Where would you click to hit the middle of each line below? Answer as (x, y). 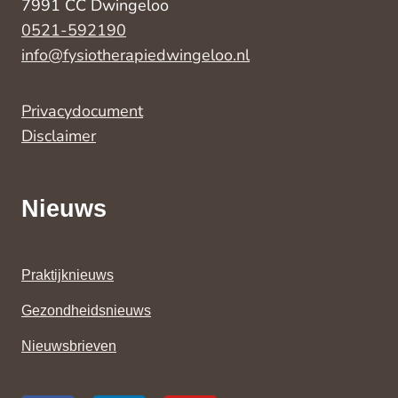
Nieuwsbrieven (69, 346)
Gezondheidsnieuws (86, 311)
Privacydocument (82, 111)
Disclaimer (59, 136)
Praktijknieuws (68, 275)
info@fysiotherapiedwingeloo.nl (135, 56)
